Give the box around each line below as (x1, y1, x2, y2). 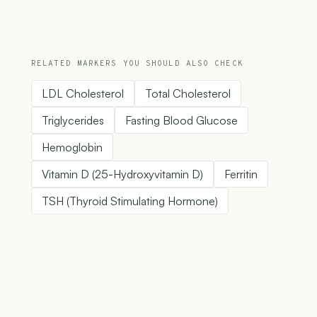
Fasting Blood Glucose (125, 113, 238, 128)
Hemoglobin (42, 140, 103, 155)
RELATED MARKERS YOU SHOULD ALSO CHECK (31, 59, 243, 69)
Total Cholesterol (145, 86, 231, 101)
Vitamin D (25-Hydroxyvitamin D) (42, 167, 203, 182)
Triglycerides (42, 113, 104, 128)
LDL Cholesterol (42, 86, 124, 101)
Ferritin (224, 167, 258, 182)
